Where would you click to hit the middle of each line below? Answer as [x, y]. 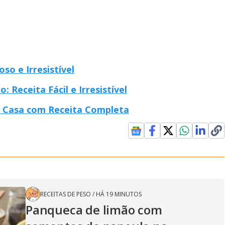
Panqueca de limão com [94, 210]
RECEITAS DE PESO [66, 194]
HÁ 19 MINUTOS [119, 194]
